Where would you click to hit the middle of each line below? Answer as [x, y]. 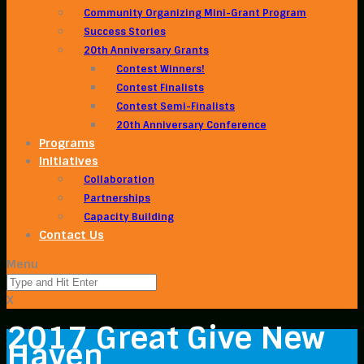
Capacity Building [129, 217]
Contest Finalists [160, 88]
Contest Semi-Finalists [175, 106]
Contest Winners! [160, 69]
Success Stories [125, 32]
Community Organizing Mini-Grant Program [195, 13]
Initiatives [69, 161]
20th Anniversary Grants [146, 50]
